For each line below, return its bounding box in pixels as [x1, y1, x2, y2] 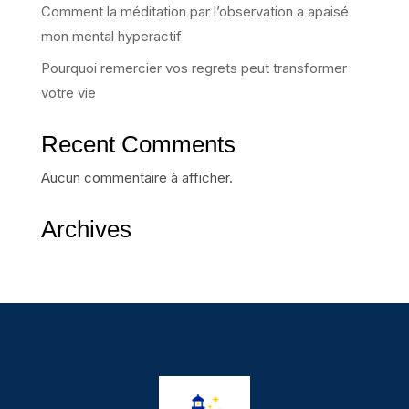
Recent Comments [40, 130, 236, 158]
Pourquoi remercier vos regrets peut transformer [40, 58, 347, 77]
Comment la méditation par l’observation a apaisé [40, 3, 349, 21]
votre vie [40, 83, 96, 101]
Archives [40, 215, 131, 243]
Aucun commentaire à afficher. [40, 168, 233, 186]
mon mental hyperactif [40, 27, 182, 46]
